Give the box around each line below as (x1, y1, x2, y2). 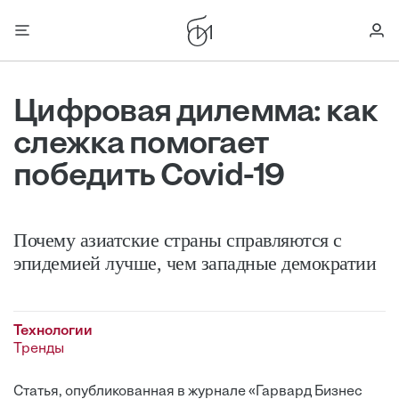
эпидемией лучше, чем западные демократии (13, 252, 376, 274)
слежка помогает (13, 129, 269, 161)
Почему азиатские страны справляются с (13, 229, 342, 251)
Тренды (13, 342, 64, 356)
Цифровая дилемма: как (13, 97, 378, 129)
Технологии (13, 324, 93, 338)
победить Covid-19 (13, 161, 285, 193)
